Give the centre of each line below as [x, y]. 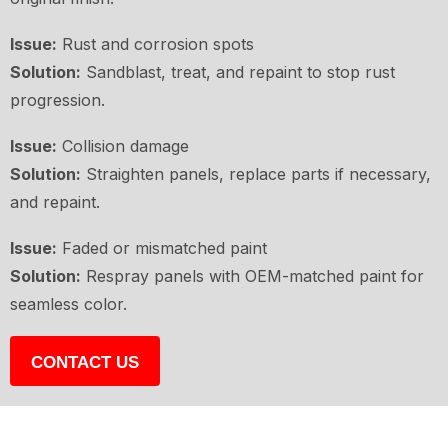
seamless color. [68, 304]
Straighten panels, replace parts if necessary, [256, 174]
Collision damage [123, 146]
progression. [57, 100]
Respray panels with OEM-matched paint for [252, 276]
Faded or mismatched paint [162, 248]
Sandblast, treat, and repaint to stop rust [238, 72]
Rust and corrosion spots [155, 44]
